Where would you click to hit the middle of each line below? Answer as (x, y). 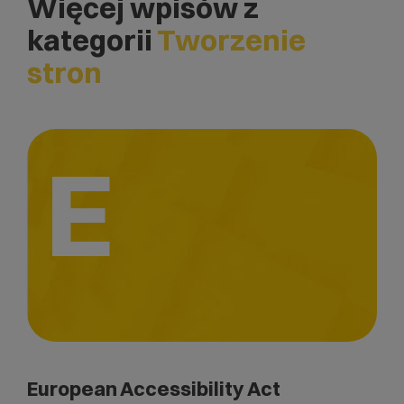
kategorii (92, 40)
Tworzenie (231, 40)
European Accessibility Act (154, 388)
